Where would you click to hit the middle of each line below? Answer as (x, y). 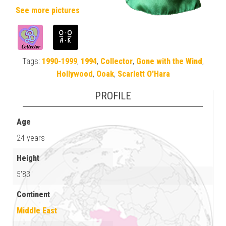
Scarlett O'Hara (144, 74)
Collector (117, 61)
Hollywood (74, 74)
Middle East (37, 210)
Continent (33, 194)
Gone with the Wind (169, 61)
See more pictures (48, 10)
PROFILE (113, 96)
